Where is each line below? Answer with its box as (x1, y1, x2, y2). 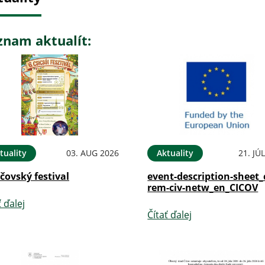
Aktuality (157, 147, 194, 159)
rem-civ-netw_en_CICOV (147, 180, 258, 194)
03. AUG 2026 (66, 147, 119, 159)
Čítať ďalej (147, 208, 192, 221)
